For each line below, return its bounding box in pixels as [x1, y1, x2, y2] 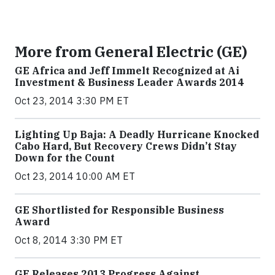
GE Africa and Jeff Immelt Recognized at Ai [15, 64, 239, 77]
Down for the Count [15, 152, 115, 164]
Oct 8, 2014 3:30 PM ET [15, 234, 123, 246]
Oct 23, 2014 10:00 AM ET [15, 170, 135, 182]
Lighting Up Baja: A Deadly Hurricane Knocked [15, 128, 259, 141]
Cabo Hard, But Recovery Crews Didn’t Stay [15, 140, 237, 152]
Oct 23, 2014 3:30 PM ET [15, 95, 129, 107]
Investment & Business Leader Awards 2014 [15, 76, 244, 88]
